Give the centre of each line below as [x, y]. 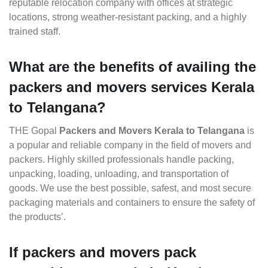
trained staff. [35, 32]
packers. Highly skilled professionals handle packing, [121, 160]
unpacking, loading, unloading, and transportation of [119, 174]
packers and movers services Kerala [132, 87]
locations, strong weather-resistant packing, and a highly [128, 17]
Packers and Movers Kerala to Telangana [152, 131]
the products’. [37, 217]
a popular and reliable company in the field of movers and [130, 145]
